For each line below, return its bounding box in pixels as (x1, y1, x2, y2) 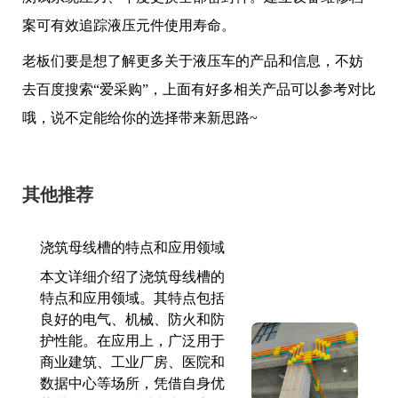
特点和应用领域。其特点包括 (40, 291, 225, 306)
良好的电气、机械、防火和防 (40, 312, 225, 327)
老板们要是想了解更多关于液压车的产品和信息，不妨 (22, 53, 363, 68)
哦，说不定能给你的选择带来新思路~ (22, 110, 258, 125)
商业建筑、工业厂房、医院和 (40, 354, 225, 370)
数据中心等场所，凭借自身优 (40, 376, 225, 391)
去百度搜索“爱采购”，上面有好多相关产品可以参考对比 (22, 82, 376, 97)
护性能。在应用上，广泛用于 (40, 333, 225, 348)
